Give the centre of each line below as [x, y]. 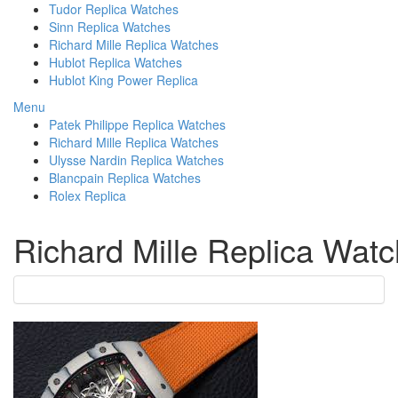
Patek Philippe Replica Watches [137, 124]
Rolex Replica [88, 195]
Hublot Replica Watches [115, 62]
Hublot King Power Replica [123, 80]
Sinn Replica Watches [110, 27]
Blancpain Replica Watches [125, 178]
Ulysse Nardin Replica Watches [136, 160]
